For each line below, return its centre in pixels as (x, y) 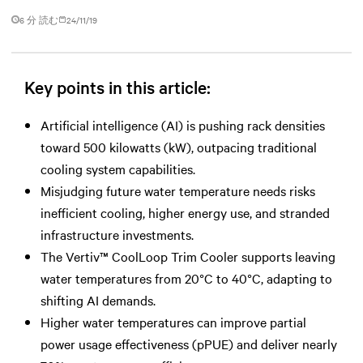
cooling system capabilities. (118, 168)
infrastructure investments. (117, 234)
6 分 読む (39, 19)
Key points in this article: (117, 86)
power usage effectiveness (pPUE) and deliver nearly (189, 343)
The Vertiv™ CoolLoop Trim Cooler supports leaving (188, 256)
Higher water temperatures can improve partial (173, 321)
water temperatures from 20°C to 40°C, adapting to (186, 278)
